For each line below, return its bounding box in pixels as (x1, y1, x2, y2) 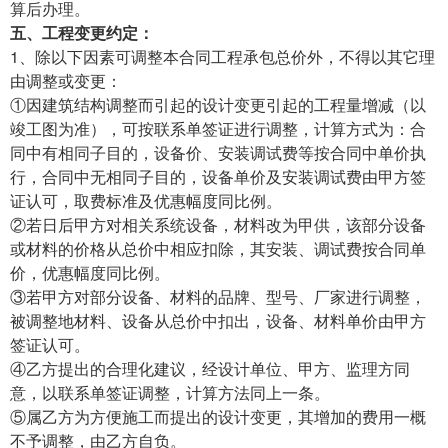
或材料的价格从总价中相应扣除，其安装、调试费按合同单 (10, 236, 426, 260)
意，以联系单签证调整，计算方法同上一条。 (10, 380, 330, 404)
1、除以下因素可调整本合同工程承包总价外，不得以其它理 (10, 44, 435, 68)
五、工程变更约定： (10, 20, 154, 44)
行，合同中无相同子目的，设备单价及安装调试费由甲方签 (10, 164, 426, 188)
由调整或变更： (10, 68, 122, 92)
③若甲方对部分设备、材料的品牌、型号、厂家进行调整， (10, 284, 426, 308)
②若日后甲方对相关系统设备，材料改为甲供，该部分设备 (10, 212, 426, 236)
